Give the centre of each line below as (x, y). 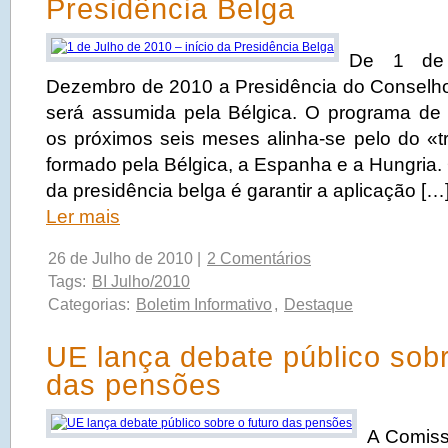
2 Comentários (259, 258)
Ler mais (83, 216)
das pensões (134, 385)
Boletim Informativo (204, 304)
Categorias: (91, 304)
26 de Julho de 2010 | (126, 258)
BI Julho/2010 (141, 281)
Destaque (318, 304)
